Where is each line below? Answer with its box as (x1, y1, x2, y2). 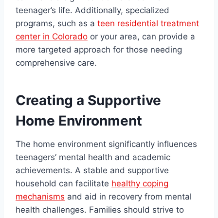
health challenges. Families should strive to (16, 205, 184, 215)
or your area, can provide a (88, 32, 195, 42)
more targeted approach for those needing (16, 45, 182, 55)
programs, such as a (16, 18, 97, 29)
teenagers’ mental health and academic (16, 152, 170, 163)
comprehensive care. (16, 58, 97, 68)
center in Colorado (16, 32, 88, 42)
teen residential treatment (97, 18, 199, 29)
